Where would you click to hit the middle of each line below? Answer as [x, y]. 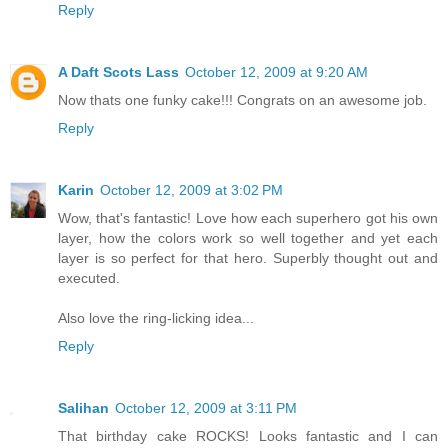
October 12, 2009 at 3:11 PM [206, 407]
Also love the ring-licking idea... [156, 317]
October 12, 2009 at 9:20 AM [276, 71]
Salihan [83, 407]
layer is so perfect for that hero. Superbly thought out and [248, 257]
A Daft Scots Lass [118, 71]
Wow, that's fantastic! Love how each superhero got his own [248, 217]
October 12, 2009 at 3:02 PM [191, 189]
